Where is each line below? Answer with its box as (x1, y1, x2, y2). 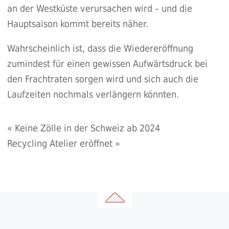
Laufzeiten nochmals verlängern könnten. (7, 89, 179, 100)
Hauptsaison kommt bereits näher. (7, 18, 148, 30)
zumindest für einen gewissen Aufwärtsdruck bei (7, 58, 208, 70)
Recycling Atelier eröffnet (7, 138, 112, 149)
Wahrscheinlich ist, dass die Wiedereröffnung (7, 43, 193, 54)
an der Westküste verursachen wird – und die (7, 3, 192, 14)
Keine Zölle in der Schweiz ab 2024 (14, 123, 160, 134)
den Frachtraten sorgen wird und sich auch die (7, 74, 198, 85)
